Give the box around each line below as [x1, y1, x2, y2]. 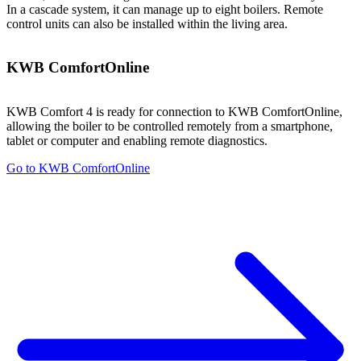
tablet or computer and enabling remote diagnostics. [6, 134, 268, 148]
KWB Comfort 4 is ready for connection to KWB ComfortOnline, [6, 105, 342, 119]
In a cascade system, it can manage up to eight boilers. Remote [6, 2, 323, 16]
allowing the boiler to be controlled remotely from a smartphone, [6, 119, 333, 134]
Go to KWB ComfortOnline [6, 161, 150, 176]
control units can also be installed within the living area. [6, 16, 288, 31]
